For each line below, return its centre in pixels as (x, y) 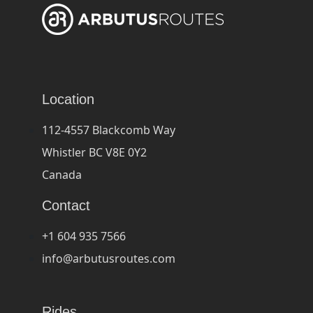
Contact (66, 205)
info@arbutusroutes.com (109, 258)
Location (68, 99)
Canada (62, 174)
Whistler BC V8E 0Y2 (94, 152)
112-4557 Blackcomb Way (109, 130)
